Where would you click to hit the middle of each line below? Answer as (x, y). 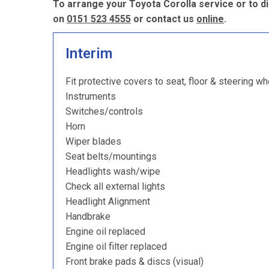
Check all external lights (115, 186)
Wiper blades (93, 141)
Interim (89, 53)
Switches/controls (104, 111)
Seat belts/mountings (111, 156)
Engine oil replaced (105, 231)
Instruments (91, 96)
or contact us (164, 19)
